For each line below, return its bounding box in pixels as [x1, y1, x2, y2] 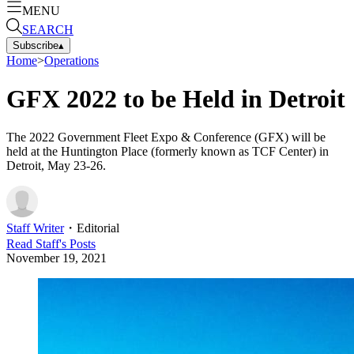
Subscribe [13, 39, 58, 51]
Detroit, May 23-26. [6, 159, 106, 173]
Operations [44, 53, 99, 67]
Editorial [77, 221, 119, 235]
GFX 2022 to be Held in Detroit [6, 84, 345, 113]
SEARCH [22, 22, 73, 36]
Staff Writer [6, 221, 64, 235]
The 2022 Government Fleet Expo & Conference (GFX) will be [6, 130, 326, 145]
